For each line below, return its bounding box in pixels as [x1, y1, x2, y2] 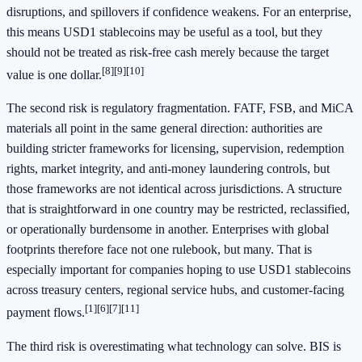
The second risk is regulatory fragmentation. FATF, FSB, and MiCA [6, 101, 353, 116]
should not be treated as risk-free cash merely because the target [6, 44, 329, 59]
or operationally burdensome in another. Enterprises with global [6, 222, 329, 237]
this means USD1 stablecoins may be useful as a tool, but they [6, 24, 322, 39]
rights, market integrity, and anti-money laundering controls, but [6, 162, 330, 176]
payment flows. [6, 305, 85, 320]
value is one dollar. [6, 68, 102, 82]
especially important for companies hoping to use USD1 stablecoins [6, 263, 351, 277]
